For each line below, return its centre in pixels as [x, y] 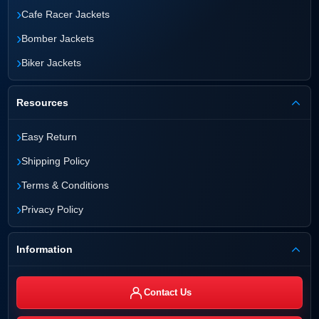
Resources [42, 103]
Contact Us [167, 293]
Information [45, 250]
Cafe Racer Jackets [66, 15]
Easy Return [49, 137]
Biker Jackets [51, 63]
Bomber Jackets [58, 39]
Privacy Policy [52, 210]
